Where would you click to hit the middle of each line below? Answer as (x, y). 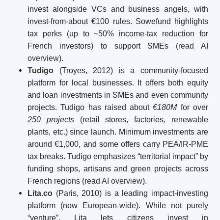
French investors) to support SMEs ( (103, 46)
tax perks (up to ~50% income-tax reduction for (118, 34)
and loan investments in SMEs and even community (118, 95)
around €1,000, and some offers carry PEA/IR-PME (118, 144)
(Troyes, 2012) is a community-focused (131, 70)
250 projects (51, 120)
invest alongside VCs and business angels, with (118, 9)
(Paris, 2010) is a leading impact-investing (130, 193)
